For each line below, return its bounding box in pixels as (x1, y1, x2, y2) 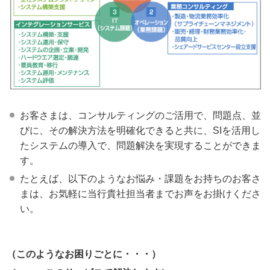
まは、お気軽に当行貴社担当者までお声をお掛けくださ (20, 189, 261, 199)
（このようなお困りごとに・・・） (7, 249, 161, 260)
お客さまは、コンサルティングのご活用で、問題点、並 (20, 110, 261, 121)
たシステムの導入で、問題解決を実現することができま (20, 140, 261, 151)
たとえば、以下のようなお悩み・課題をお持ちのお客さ (20, 174, 261, 184)
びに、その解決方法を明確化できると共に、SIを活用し (20, 125, 260, 136)
